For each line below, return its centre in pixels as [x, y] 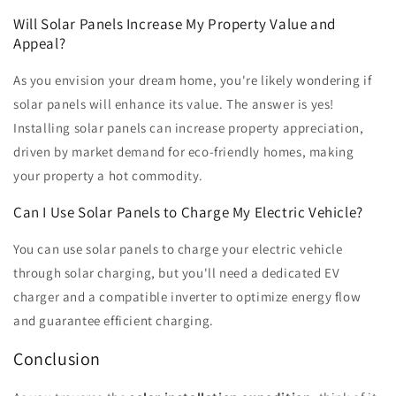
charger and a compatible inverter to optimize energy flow [187, 297]
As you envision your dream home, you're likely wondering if [193, 80]
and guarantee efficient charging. [114, 321]
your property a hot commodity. [109, 176]
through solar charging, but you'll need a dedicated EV [177, 273]
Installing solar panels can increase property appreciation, [189, 128]
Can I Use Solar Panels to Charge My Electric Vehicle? [188, 213]
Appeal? [40, 44]
